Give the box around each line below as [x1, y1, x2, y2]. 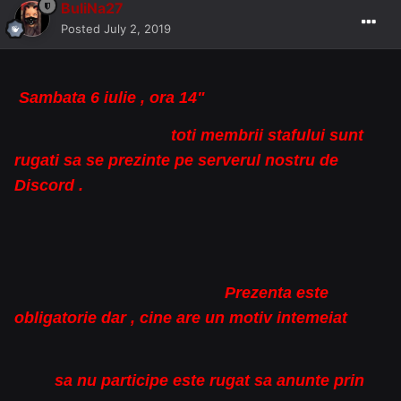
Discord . [14, 176, 88, 195]
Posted [61, 21, 104, 37]
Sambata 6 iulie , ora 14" [14, 89, 205, 107]
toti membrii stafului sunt [14, 126, 363, 145]
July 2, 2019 [104, 21, 171, 37]
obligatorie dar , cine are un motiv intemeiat [14, 309, 352, 328]
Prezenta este [14, 284, 328, 303]
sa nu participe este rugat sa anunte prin [14, 371, 364, 390]
